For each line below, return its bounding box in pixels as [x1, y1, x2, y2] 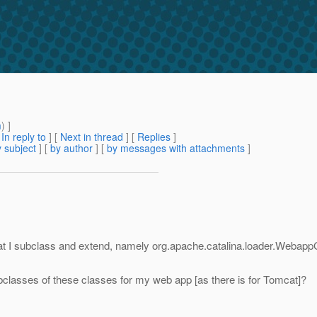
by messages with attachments [107, 141, 245, 156]
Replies [137, 129, 171, 144]
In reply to [1, 129, 46, 144]
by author [50, 141, 93, 156]
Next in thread [60, 129, 123, 144]
